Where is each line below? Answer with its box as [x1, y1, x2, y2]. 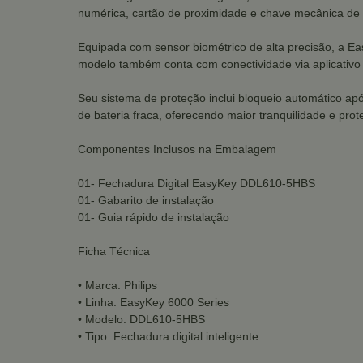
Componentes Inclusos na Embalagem [78, 142, 276, 156]
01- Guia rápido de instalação [78, 210, 229, 224]
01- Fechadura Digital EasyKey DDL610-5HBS [78, 176, 315, 190]
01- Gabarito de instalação [78, 193, 214, 207]
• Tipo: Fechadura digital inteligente [78, 329, 258, 343]
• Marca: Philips [78, 278, 157, 292]
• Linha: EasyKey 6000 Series [78, 295, 229, 309]
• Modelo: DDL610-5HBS [78, 312, 205, 326]
